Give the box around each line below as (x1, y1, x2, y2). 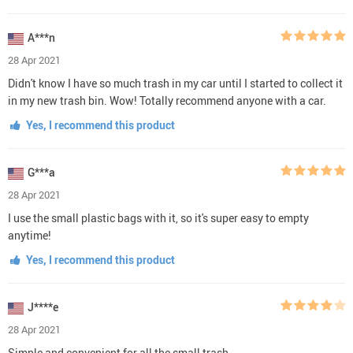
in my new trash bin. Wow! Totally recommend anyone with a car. (8, 92, 326, 108)
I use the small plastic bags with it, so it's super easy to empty (8, 210, 309, 225)
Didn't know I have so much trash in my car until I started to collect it (8, 75, 343, 91)
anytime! (8, 227, 51, 243)
